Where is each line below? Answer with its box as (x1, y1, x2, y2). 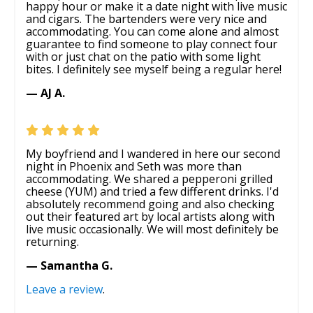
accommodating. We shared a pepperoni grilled (26, 170, 272, 187)
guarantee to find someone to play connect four (26, 36, 277, 52)
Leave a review (26, 281, 103, 297)
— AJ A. (26, 85, 65, 101)
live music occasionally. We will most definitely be (26, 221, 279, 237)
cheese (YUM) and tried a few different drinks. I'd (26, 183, 279, 199)
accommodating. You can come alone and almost (26, 23, 279, 39)
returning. (26, 233, 79, 249)
